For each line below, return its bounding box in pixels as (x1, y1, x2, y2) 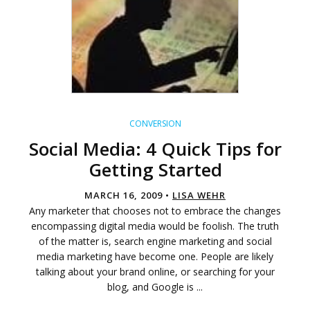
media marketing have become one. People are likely (37, 250, 273, 264)
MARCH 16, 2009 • (84, 189, 172, 202)
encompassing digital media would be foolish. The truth (31, 219, 279, 233)
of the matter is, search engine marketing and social (38, 235, 272, 248)
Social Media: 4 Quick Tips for (28, 136, 282, 162)
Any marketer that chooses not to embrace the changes (29, 204, 281, 218)
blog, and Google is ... (107, 280, 203, 294)
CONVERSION (129, 118, 181, 130)
